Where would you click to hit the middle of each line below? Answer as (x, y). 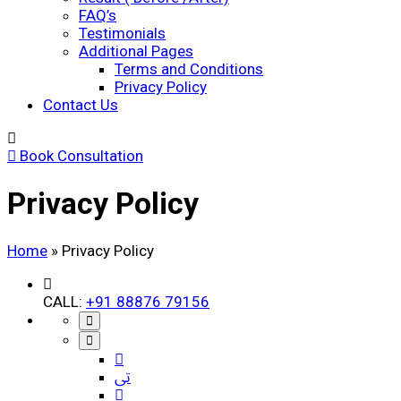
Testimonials (122, 33)
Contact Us (81, 105)
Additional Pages (136, 51)
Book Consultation (80, 156)
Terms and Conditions (189, 69)
